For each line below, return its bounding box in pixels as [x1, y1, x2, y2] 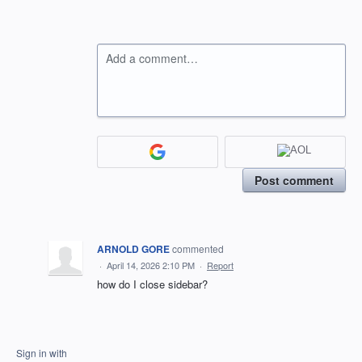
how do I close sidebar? [97, 276, 208, 292]
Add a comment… [106, 50, 198, 66]
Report [207, 258, 234, 271]
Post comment [255, 171, 334, 188]
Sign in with [16, 345, 67, 360]
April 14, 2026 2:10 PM [107, 258, 195, 271]
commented [172, 241, 224, 255]
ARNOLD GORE [97, 241, 170, 256]
